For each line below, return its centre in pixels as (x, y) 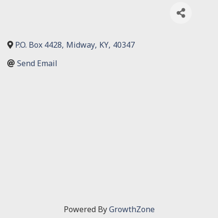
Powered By (86, 209)
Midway (81, 45)
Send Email (37, 64)
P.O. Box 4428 (38, 45)
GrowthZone (132, 209)
